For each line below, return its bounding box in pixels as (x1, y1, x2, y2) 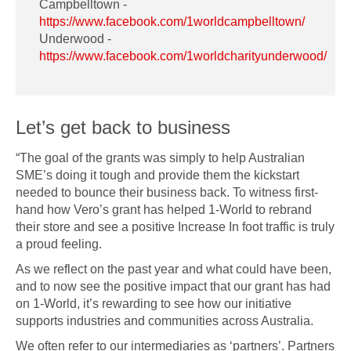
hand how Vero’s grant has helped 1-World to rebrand (16, 202, 312, 217)
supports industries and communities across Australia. (16, 313, 313, 328)
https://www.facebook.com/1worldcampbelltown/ (39, 14, 305, 29)
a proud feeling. (16, 237, 102, 251)
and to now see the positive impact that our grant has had (16, 279, 331, 294)
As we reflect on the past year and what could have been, (16, 262, 331, 277)
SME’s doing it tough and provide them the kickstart (16, 168, 299, 183)
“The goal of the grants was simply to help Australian (16, 150, 305, 165)
